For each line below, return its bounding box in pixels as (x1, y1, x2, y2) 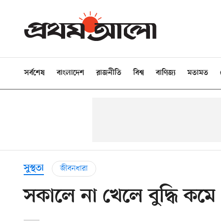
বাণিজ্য (156, 69, 176, 77)
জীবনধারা (60, 163, 88, 174)
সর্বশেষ (24, 69, 45, 77)
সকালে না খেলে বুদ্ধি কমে (24, 185, 216, 209)
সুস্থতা (24, 162, 44, 174)
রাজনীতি (96, 69, 121, 77)
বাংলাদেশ (57, 69, 84, 77)
